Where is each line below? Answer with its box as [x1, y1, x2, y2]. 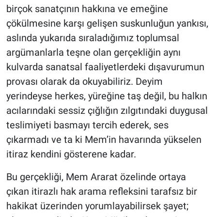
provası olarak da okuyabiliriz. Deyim [6, 75, 163, 87]
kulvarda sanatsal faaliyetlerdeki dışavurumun [6, 61, 204, 73]
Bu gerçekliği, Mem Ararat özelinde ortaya [6, 170, 186, 183]
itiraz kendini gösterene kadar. [6, 148, 136, 160]
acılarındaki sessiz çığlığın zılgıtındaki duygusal [6, 104, 208, 116]
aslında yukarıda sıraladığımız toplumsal [6, 31, 179, 44]
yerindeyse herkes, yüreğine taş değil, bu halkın [6, 90, 207, 102]
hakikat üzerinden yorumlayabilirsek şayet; [6, 200, 188, 212]
